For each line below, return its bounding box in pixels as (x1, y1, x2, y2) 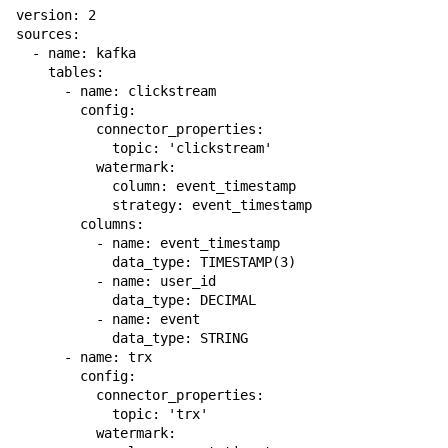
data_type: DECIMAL (16, 292, 256, 308)
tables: (16, 64, 104, 80)
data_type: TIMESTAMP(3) (16, 254, 296, 270)
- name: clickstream (16, 83, 216, 99)
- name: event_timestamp (16, 235, 280, 251)
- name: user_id (16, 273, 216, 289)
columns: (16, 216, 144, 232)
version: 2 (16, 7, 96, 23)
